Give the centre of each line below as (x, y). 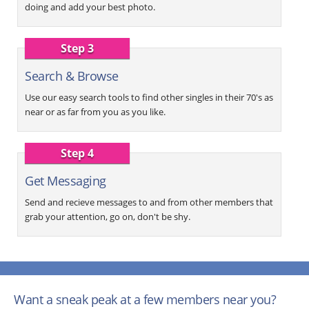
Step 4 (78, 153)
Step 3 (78, 49)
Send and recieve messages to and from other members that (149, 202)
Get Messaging (66, 181)
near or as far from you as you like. (95, 112)
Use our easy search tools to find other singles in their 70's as (149, 98)
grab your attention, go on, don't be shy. (108, 217)
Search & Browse (72, 76)
